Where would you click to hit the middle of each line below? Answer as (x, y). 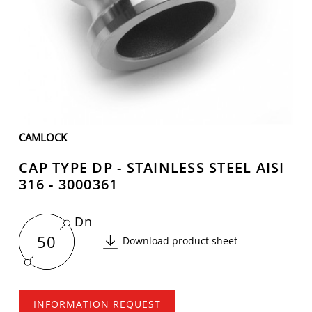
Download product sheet (180, 240)
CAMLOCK (43, 137)
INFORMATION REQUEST (97, 304)
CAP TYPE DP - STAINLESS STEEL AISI (152, 167)
